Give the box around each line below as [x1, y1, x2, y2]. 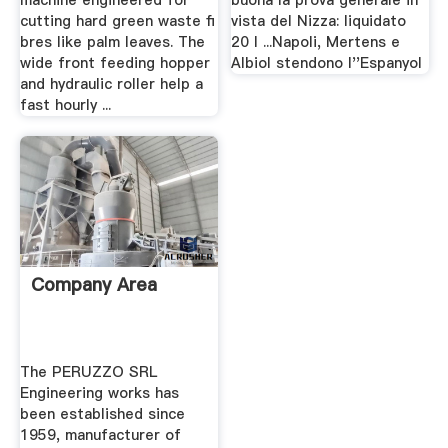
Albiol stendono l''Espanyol [231, 53, 423, 74]
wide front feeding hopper [19, 53, 210, 74]
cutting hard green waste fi [19, 11, 215, 32]
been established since [19, 403, 185, 424]
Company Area [30, 272, 157, 298]
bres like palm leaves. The [19, 32, 205, 53]
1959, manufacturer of [19, 424, 181, 445]
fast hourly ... [19, 95, 111, 116]
